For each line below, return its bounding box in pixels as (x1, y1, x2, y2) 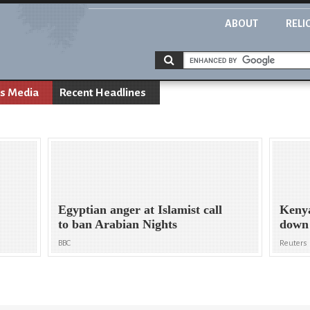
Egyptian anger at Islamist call (58, 203, 223, 217)
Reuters (280, 239, 308, 248)
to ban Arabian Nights (58, 217, 178, 232)
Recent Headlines (60, 86, 146, 99)
